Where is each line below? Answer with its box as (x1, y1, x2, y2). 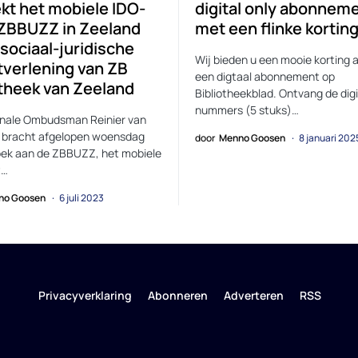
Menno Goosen (219, 130, 285, 145)
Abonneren (147, 288, 208, 303)
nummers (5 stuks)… (195, 101, 299, 117)
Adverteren (223, 288, 284, 303)
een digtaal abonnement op (195, 68, 335, 84)
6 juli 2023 (59, 190, 104, 205)
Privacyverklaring (38, 288, 132, 303)
